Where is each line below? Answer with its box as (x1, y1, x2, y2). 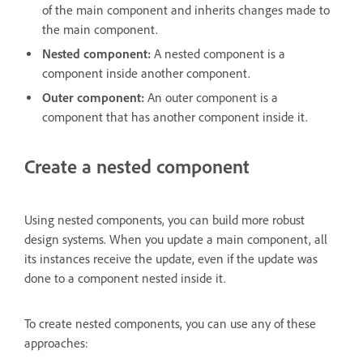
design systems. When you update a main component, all (24, 232, 327, 248)
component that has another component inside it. (42, 109, 308, 126)
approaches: (24, 335, 88, 352)
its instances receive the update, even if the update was (24, 251, 318, 267)
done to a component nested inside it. (24, 271, 226, 287)
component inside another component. (42, 66, 250, 82)
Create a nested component (24, 155, 250, 179)
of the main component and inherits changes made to (42, 2, 330, 19)
